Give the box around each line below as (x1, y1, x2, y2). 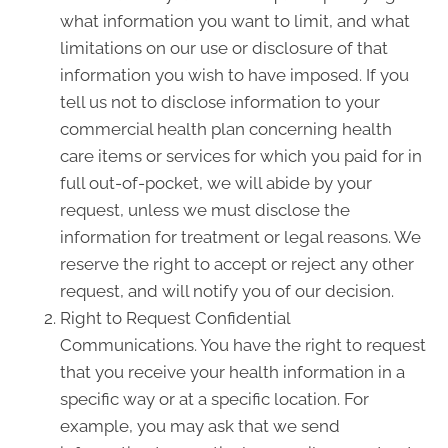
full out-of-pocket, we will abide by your (60, 173, 372, 193)
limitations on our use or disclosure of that (60, 38, 388, 58)
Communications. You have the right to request (60, 335, 426, 355)
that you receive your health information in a (60, 362, 405, 382)
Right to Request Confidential (60, 308, 290, 328)
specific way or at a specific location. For (60, 389, 369, 409)
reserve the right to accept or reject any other (60, 254, 414, 274)
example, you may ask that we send (60, 416, 340, 436)
